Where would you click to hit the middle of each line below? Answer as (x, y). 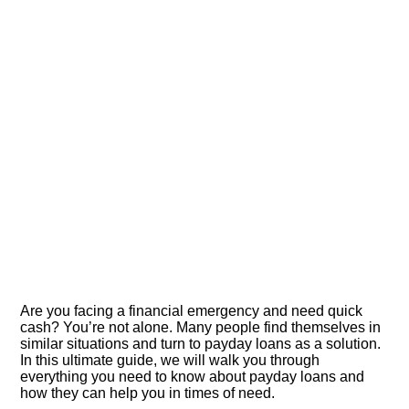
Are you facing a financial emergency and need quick (192, 311)
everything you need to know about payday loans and (193, 377)
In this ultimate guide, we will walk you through (170, 360)
